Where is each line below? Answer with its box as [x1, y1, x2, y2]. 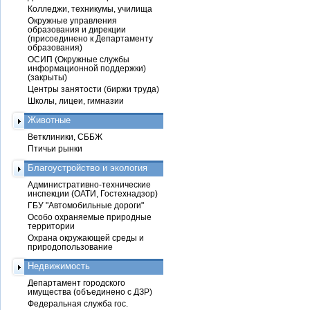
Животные [28, 115, 71, 125]
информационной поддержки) [28, 64, 146, 73]
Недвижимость [28, 261, 90, 271]
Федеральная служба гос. [28, 299, 128, 308]
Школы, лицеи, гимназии [28, 96, 124, 105]
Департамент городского [28, 278, 125, 287]
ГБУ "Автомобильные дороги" [28, 201, 144, 210]
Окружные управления [28, 16, 117, 25]
